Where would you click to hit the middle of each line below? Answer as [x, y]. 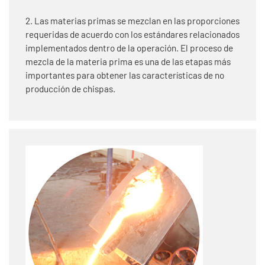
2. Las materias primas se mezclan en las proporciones [132, 20]
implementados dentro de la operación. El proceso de [129, 48]
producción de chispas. [70, 88]
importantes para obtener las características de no [125, 75]
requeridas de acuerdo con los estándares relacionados [132, 34]
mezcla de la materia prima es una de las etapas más [128, 61]
